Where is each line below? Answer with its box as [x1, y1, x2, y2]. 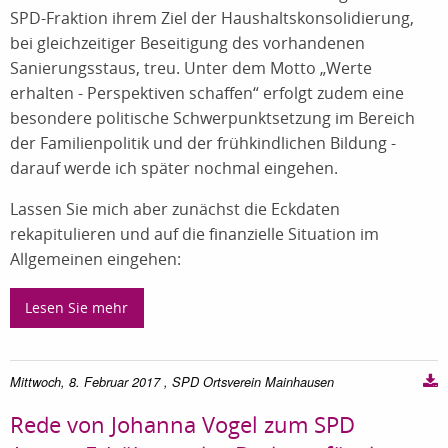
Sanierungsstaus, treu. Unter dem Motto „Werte [10, 56, 372, 79]
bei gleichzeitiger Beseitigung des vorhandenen [10, 31, 365, 54]
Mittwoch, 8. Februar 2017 [10, 373, 160, 392]
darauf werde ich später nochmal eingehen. [10, 156, 338, 179]
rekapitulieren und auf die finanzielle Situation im [10, 222, 379, 245]
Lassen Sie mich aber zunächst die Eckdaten [10, 197, 340, 220]
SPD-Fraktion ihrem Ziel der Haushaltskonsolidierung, [10, 6, 414, 29]
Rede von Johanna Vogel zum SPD [10, 409, 355, 440]
